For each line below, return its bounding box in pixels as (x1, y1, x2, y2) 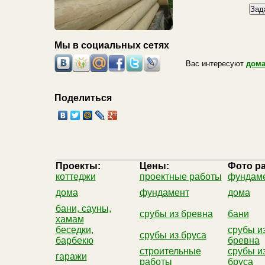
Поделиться (54, 92, 112, 103)
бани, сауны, (55, 203, 111, 214)
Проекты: (55, 161, 101, 171)
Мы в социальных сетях (54, 40, 169, 50)
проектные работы (139, 172, 222, 182)
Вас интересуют (186, 59, 246, 68)
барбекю (55, 235, 93, 245)
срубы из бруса (139, 230, 206, 240)
